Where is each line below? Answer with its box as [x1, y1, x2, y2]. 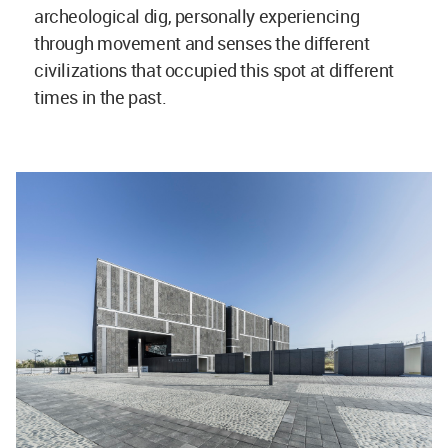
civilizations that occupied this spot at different [34, 57, 395, 82]
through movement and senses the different [34, 30, 370, 55]
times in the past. [34, 84, 167, 109]
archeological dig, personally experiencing [34, 3, 360, 28]
